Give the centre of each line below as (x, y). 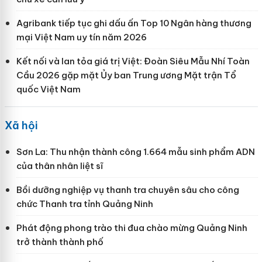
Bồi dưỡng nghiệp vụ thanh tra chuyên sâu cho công (127, 189)
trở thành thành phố (60, 242)
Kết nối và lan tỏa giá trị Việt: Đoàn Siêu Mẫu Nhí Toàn (133, 61)
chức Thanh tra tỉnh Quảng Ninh (85, 204)
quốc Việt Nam (48, 89)
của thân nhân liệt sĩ (59, 166)
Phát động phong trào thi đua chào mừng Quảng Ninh (132, 227)
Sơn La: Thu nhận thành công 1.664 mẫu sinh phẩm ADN (135, 151)
